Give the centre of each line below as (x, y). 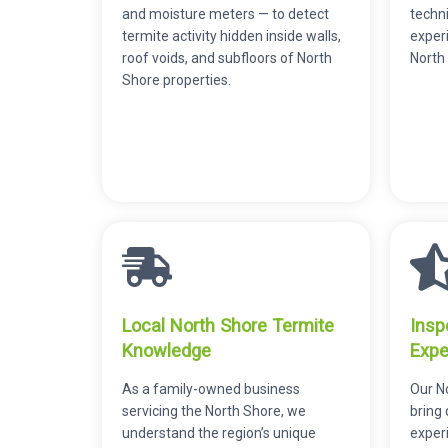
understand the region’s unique (219, 432)
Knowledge (166, 350)
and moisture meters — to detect (225, 13)
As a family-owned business (211, 388)
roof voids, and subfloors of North (227, 57)
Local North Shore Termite (228, 325)
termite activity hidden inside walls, (231, 35)
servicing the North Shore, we (214, 410)
